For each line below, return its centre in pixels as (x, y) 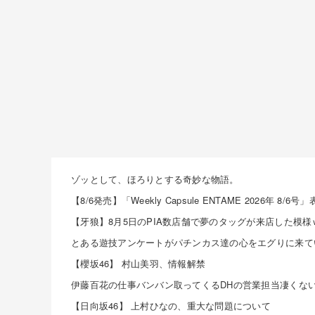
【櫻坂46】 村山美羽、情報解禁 (139, 264)
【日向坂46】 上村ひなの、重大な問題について (171, 306)
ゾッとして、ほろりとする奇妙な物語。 (155, 179)
